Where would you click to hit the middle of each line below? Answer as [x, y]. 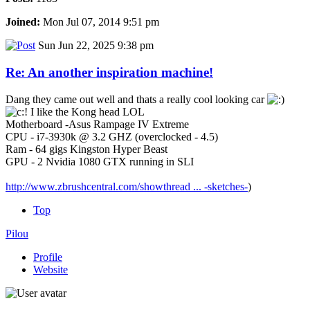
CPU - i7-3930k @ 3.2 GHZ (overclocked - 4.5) [112, 136]
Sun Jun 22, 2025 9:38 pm [94, 46]
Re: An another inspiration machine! [109, 72]
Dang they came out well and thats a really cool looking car [136, 99]
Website [51, 269]
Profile [48, 257]
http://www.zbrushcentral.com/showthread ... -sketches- [127, 186]
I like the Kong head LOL [86, 111]
